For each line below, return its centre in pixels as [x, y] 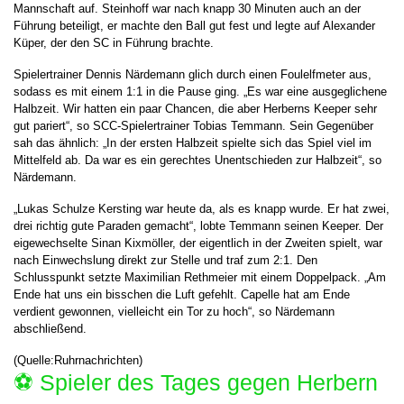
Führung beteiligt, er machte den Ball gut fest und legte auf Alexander [194, 26]
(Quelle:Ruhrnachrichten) [78, 360]
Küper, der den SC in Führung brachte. [114, 43]
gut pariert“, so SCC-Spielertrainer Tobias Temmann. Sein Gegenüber [193, 126]
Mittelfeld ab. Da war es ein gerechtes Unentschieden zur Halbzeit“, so [197, 160]
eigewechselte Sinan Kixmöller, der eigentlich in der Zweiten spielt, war [198, 243]
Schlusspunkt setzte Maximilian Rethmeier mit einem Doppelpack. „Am [200, 277]
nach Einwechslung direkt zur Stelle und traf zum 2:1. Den [165, 260]
